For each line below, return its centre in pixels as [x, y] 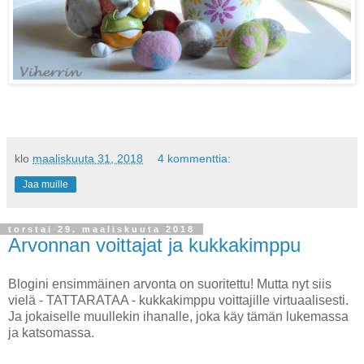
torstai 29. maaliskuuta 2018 [102, 229]
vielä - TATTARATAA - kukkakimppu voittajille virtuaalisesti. [178, 300]
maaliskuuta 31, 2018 [88, 158]
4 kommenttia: [195, 158]
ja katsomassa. [51, 332]
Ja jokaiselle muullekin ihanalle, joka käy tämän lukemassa [178, 316]
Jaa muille [45, 184]
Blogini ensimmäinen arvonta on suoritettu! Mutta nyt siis [170, 284]
